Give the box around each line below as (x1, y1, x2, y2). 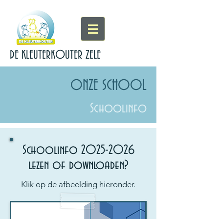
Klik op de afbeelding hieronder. (21, 179, 135, 189)
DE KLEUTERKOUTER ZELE (10, 48, 101, 62)
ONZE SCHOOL (70, 78, 147, 94)
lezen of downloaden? (28, 158, 129, 173)
